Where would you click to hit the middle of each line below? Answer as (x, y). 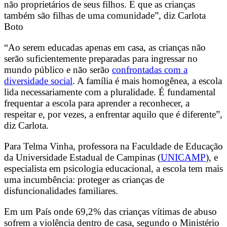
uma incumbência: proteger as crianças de (84, 180)
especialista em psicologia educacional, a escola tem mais (113, 168)
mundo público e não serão (58, 69)
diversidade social (38, 81)
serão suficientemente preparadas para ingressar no (101, 58)
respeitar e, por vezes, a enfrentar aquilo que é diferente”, (113, 114)
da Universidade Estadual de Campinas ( (82, 157)
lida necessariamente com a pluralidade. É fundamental (110, 92)
